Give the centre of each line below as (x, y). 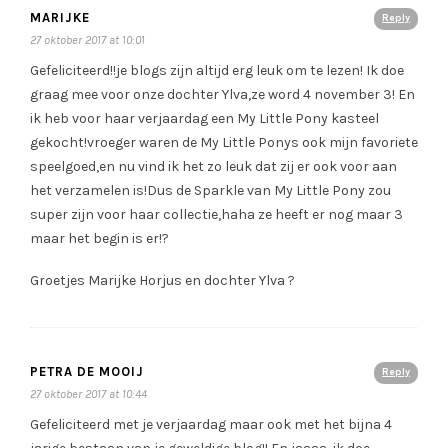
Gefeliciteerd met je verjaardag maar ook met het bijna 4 (211, 425)
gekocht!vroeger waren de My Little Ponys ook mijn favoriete (224, 143)
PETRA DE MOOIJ (87, 372)
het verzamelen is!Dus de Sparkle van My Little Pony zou (210, 191)
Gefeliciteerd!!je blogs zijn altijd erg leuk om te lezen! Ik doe (217, 71)
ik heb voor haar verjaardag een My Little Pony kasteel (204, 119)
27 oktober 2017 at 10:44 (88, 394)
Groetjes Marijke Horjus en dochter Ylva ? (162, 281)
